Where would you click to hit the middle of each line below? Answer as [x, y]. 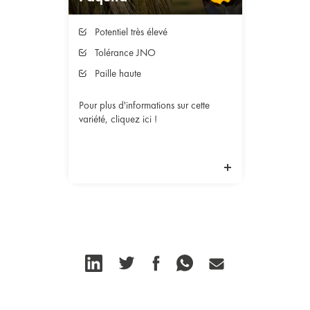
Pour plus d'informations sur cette [144, 105]
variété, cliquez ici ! [118, 119]
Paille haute [118, 73]
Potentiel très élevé [131, 32]
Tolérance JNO [125, 53]
